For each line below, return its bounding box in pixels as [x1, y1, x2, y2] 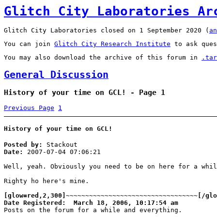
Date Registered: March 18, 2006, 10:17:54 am [4, 199, 178, 206]
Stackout [43, 140, 77, 148]
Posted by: [4, 140, 43, 148]
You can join [4, 40, 54, 48]
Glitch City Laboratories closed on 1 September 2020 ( [4, 27, 209, 34]
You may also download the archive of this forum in [4, 54, 201, 62]
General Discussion [4, 69, 108, 80]
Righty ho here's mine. [4, 177, 89, 185]
